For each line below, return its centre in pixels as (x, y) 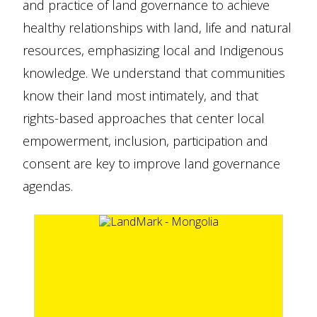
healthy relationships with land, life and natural (157, 28)
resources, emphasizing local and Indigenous (153, 50)
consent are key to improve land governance (151, 163)
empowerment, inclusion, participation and (145, 141)
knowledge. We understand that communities (154, 73)
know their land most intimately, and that (140, 96)
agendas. (48, 186)
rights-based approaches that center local (144, 118)
